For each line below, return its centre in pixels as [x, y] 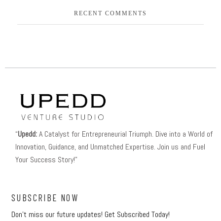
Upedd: [27, 134]
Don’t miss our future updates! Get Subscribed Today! [91, 214]
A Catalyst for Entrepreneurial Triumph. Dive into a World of [125, 134]
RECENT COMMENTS [110, 13]
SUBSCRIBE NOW [45, 197]
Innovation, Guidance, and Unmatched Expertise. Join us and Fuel [110, 147]
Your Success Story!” [46, 159]
